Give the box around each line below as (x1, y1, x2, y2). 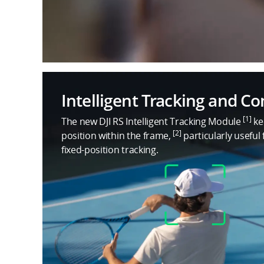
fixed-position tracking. (61, 143, 159, 156)
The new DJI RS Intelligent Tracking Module (61, 115, 243, 128)
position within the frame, (61, 129, 173, 142)
